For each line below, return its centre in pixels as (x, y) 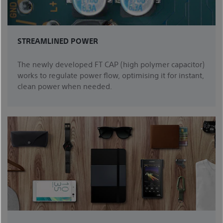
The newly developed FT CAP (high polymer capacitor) (111, 64)
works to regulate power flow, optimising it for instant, (111, 75)
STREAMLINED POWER (58, 41)
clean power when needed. (67, 86)
